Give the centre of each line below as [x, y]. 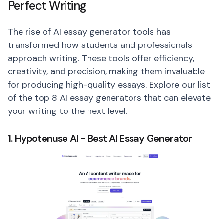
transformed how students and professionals [100, 45]
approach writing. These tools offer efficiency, [101, 58]
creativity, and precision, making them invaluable [106, 71]
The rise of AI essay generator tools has [89, 32]
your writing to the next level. [67, 111]
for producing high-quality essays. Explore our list [109, 85]
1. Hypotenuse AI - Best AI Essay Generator [100, 138]
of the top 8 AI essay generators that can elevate [109, 98]
